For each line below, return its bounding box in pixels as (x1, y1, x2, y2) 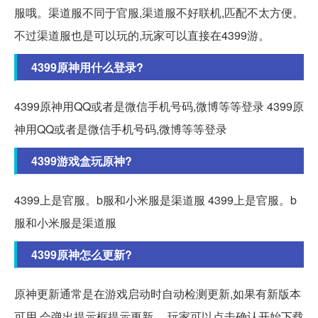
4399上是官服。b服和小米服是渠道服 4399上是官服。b (14, 192, 297, 209)
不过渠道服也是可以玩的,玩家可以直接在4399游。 (14, 27, 270, 44)
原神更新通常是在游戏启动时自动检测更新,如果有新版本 (14, 285, 301, 302)
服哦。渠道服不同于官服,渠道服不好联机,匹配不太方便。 (14, 4, 304, 21)
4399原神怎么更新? (31, 246, 132, 263)
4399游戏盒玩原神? (31, 153, 132, 170)
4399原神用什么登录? (31, 59, 143, 76)
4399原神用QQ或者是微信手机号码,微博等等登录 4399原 (14, 98, 304, 115)
